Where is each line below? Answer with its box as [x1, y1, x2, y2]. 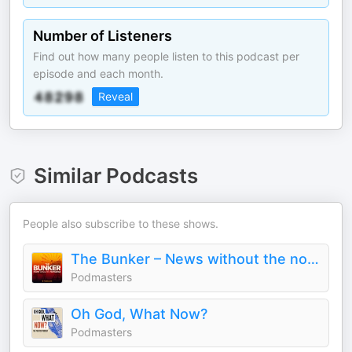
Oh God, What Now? [71, 306, 207, 322]
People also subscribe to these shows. [23, 217, 218, 230]
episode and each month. [33, 67, 163, 80]
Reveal [98, 90, 133, 103]
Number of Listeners [33, 27, 172, 44]
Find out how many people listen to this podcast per [33, 49, 299, 63]
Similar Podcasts [33, 163, 198, 188]
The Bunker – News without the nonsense [307, 251, 319, 267]
